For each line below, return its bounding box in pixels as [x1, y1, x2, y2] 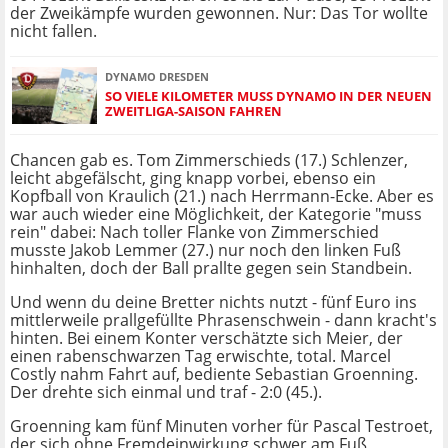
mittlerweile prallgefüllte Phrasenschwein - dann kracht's [10, 308, 437, 331]
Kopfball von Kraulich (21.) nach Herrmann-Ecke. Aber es [10, 184, 434, 207]
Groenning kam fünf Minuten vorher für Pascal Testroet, [10, 414, 433, 437]
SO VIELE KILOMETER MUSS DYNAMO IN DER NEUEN [105, 87, 432, 106]
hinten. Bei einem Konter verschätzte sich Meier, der [10, 326, 403, 349]
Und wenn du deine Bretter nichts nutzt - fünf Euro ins [10, 290, 417, 313]
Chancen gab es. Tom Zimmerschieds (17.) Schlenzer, [10, 148, 408, 171]
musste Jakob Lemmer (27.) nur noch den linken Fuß [10, 238, 401, 261]
